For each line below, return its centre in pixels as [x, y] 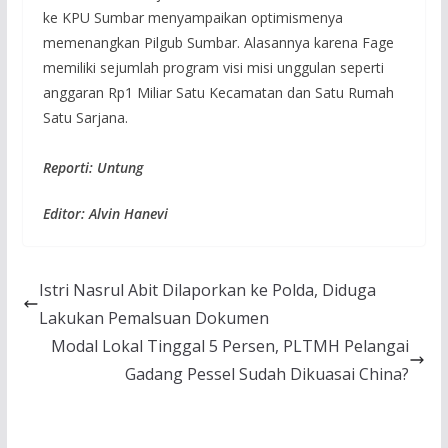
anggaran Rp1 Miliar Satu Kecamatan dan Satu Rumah [218, 93]
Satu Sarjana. [105, 118]
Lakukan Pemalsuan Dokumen [153, 318]
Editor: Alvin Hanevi [105, 214]
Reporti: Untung [92, 168]
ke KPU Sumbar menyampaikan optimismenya [192, 18]
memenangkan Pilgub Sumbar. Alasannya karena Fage [218, 43]
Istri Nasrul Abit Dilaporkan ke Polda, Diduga [207, 290]
